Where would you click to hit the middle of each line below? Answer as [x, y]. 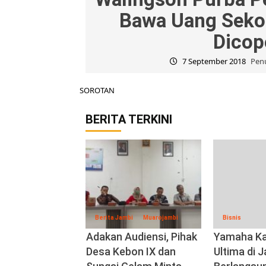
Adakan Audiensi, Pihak [142, 237]
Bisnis [232, 218]
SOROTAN [97, 91]
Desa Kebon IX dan [131, 252]
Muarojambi [161, 218]
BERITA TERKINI [129, 120]
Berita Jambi [114, 218]
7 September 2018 [214, 61]
